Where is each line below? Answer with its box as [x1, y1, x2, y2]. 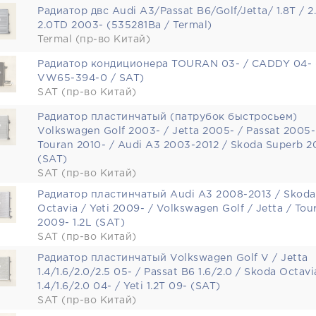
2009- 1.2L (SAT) [37, 219, 125, 227]
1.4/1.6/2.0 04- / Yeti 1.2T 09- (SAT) [37, 282, 221, 291]
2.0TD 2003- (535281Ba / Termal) [37, 21, 212, 30]
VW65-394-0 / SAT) [37, 74, 145, 83]
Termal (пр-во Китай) [37, 35, 150, 44]
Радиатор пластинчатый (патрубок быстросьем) [37, 113, 298, 121]
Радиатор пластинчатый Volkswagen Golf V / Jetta [37, 254, 308, 262]
